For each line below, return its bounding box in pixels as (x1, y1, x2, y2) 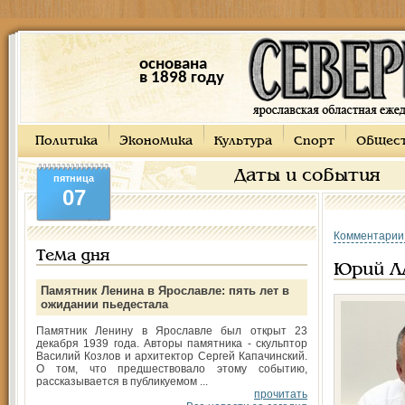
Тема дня (36, 249, 109, 264)
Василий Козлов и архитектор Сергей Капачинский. (36, 350, 307, 363)
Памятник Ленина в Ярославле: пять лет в (41, 284, 289, 297)
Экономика (119, 136, 193, 147)
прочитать (254, 388, 307, 400)
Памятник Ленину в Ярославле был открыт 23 (36, 325, 307, 337)
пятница (53, 173, 94, 184)
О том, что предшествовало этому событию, (36, 363, 307, 375)
